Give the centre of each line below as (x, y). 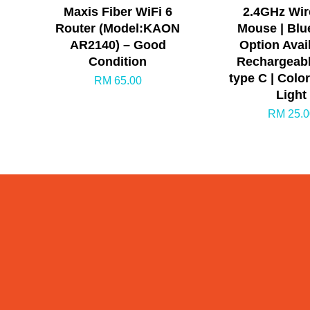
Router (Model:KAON (118, 28)
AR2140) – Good (118, 45)
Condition (118, 61)
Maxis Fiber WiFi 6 (118, 11)
